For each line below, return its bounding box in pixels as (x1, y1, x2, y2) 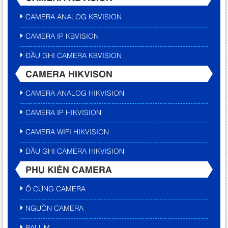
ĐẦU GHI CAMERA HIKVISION (25, 146, 124, 156)
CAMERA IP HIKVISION (25, 107, 101, 117)
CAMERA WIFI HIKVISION (25, 126, 109, 136)
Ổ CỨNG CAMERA (25, 183, 85, 193)
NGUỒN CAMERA (25, 203, 83, 213)
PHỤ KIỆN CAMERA (25, 163, 112, 176)
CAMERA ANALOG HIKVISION (25, 88, 124, 98)
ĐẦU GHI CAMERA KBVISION (25, 50, 122, 60)
